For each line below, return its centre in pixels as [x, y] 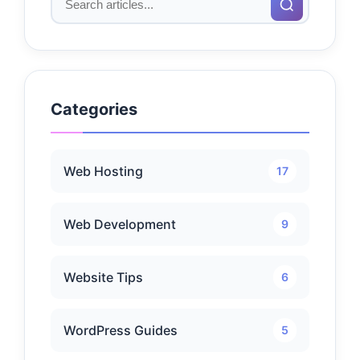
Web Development [120, 224]
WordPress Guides [121, 330]
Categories [94, 109]
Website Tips [103, 277]
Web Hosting [103, 171]
